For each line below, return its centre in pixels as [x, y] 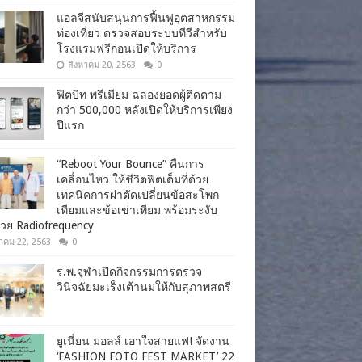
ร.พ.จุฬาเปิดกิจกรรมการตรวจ [129, 271]
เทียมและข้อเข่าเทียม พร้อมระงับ [137, 210]
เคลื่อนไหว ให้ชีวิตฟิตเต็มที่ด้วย [133, 179]
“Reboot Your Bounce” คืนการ [130, 164]
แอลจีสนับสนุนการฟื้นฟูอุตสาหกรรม [146, 17]
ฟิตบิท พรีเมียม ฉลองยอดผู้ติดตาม [139, 94]
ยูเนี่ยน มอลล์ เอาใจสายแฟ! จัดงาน [143, 341]
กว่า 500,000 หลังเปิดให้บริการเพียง [145, 109]
